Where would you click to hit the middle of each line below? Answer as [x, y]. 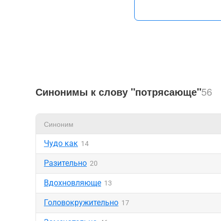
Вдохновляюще [73, 183]
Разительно [65, 163]
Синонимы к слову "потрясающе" [118, 92]
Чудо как [61, 143]
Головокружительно [81, 203]
